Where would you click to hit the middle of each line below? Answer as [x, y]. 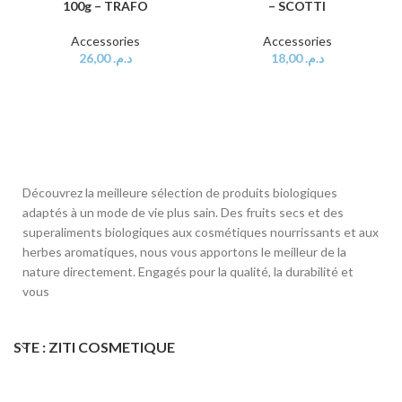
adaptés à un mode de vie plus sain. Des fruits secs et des [183, 212]
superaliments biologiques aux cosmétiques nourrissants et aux [201, 232]
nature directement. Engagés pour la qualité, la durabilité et [188, 271]
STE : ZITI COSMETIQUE [94, 346]
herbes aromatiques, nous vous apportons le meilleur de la [184, 251]
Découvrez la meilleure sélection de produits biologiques [180, 192]
